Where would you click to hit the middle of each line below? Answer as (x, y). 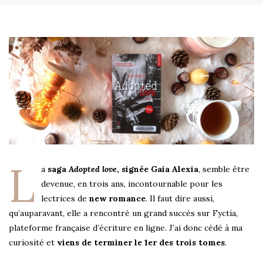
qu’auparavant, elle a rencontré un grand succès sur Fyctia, (123, 213)
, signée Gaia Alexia (158, 169)
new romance (116, 199)
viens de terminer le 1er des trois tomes (141, 243)
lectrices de (64, 199)
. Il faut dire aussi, (180, 199)
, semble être (224, 169)
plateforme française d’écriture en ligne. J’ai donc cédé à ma (126, 228)
